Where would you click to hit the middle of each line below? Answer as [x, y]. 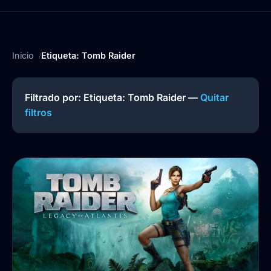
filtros [38, 113]
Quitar [214, 98]
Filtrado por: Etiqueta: [76, 98]
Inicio [23, 56]
